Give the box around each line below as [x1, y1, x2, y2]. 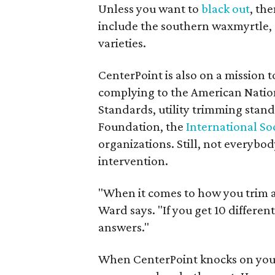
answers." [98, 220, 149, 234]
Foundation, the [98, 119, 186, 134]
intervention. [98, 153, 168, 168]
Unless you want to [98, 1, 201, 16]
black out [201, 1, 250, 16]
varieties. [98, 36, 146, 50]
